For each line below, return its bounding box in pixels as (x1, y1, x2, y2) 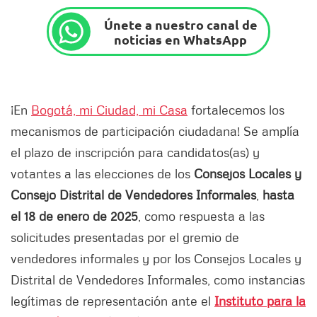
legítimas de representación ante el (11, 293, 214, 309)
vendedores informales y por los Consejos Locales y (11, 250, 301, 267)
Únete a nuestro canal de (103, 16, 258, 33)
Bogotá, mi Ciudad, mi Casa (31, 102, 188, 118)
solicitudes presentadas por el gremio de (11, 229, 239, 246)
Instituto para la (214, 293, 306, 309)
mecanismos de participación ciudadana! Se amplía (11, 123, 299, 139)
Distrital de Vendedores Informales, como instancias (11, 272, 305, 288)
